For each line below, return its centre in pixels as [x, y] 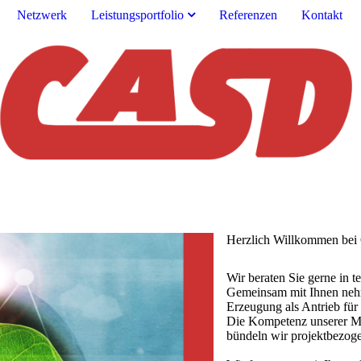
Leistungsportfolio [137, 15]
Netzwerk [42, 15]
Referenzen [248, 15]
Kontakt [322, 15]
